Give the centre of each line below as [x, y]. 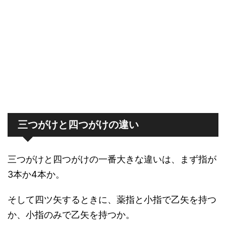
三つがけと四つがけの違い [78, 125]
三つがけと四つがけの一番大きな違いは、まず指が [112, 159]
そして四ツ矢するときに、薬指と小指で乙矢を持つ [112, 200]
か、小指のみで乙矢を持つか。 [71, 215]
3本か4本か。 [36, 175]
